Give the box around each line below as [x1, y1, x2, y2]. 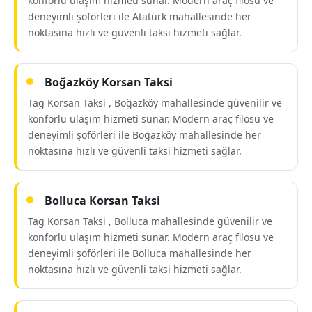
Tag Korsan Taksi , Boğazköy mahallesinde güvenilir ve [28, 96, 282, 109]
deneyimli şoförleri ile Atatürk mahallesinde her [28, 10, 251, 23]
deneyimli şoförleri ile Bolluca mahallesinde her [28, 247, 251, 260]
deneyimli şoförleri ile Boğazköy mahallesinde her [28, 128, 261, 141]
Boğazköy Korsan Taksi [45, 75, 173, 90]
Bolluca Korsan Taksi [45, 193, 160, 208]
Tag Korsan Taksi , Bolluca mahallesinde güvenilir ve [28, 214, 272, 228]
